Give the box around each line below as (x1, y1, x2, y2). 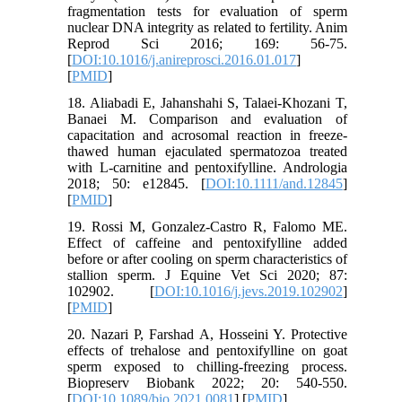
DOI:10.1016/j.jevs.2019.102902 (153, 283, 343, 299)
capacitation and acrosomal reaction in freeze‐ (67, 127, 347, 143)
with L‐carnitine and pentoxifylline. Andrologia (67, 159, 347, 175)
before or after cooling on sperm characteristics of (67, 250, 347, 267)
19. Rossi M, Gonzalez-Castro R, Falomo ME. (67, 218, 347, 234)
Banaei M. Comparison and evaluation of (67, 110, 347, 127)
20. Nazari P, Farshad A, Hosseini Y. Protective (67, 326, 347, 342)
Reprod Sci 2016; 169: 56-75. (67, 35, 347, 51)
